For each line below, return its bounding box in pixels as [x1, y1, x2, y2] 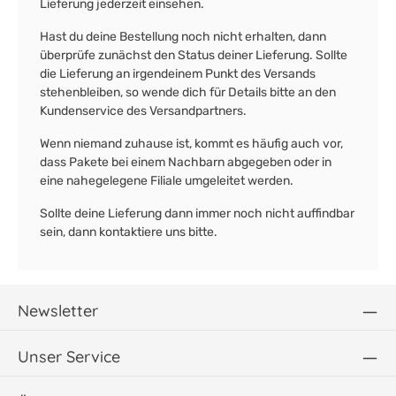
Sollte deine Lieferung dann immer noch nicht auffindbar [40, 206, 354, 221]
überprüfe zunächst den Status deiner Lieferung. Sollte [40, 48, 347, 63]
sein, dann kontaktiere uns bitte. [40, 225, 217, 240]
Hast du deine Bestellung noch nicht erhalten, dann [40, 29, 326, 44]
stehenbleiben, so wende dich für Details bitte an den [40, 85, 336, 100]
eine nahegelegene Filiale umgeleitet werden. [40, 173, 293, 188]
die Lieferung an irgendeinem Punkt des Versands [40, 66, 316, 81]
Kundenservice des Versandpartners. [40, 103, 247, 118]
